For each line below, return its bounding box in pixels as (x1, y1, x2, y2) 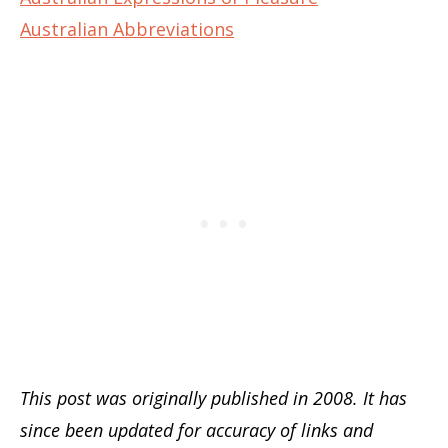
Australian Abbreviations (20, 16, 234, 41)
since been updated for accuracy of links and (20, 417, 373, 442)
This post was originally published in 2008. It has (20, 385, 407, 410)
